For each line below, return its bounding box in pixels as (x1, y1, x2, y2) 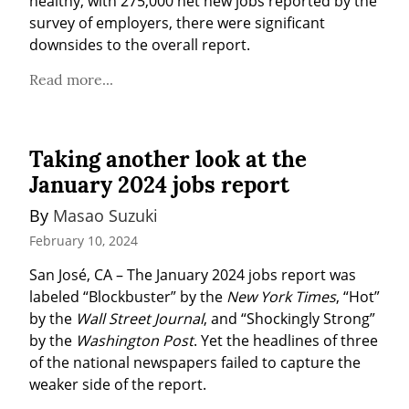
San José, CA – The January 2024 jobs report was (29, 264, 356, 285)
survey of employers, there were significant (29, 13, 325, 34)
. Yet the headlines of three (194, 330, 378, 351)
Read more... (29, 70, 113, 89)
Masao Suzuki (53, 204, 158, 227)
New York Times (226, 286, 336, 307)
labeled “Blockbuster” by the (29, 286, 226, 307)
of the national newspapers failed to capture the (29, 351, 361, 372)
